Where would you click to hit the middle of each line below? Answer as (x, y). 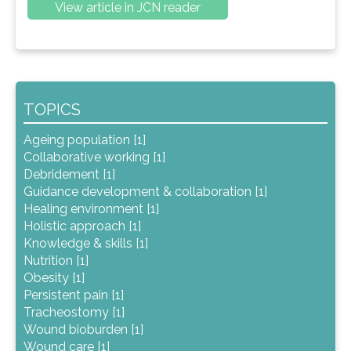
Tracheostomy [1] (74, 313)
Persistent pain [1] (74, 295)
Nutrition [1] (56, 261)
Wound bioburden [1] (83, 330)
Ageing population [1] (85, 140)
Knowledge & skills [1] (86, 244)
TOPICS (52, 110)
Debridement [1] (69, 175)
